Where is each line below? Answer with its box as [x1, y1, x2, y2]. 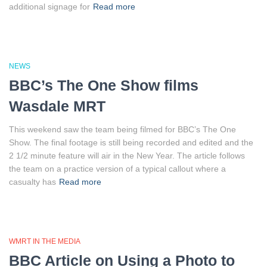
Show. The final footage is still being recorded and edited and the [9, 138, 253, 147]
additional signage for [9, 2, 90, 11]
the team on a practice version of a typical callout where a [9, 164, 226, 173]
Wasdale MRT [9, 98, 105, 114]
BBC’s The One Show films [9, 77, 198, 94]
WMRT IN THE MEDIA [9, 237, 80, 246]
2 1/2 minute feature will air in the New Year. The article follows [9, 151, 245, 160]
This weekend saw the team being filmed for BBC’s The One [9, 125, 236, 134]
